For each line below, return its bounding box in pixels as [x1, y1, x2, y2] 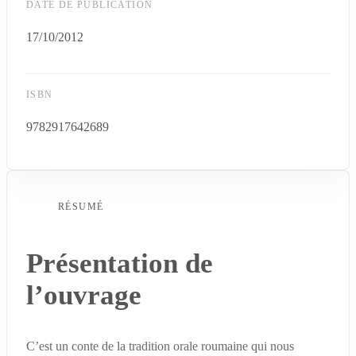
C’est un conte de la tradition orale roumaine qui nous [26, 339, 294, 354]
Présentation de [26, 248, 213, 280]
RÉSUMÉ [58, 202, 104, 212]
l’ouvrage [26, 280, 141, 311]
